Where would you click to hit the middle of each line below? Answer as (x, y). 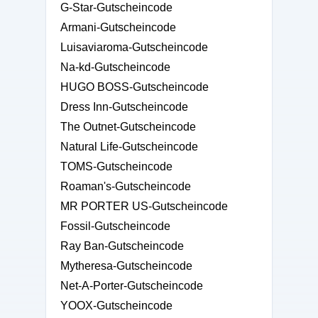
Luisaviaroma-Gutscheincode (134, 47)
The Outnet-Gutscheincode (128, 127)
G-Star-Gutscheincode (116, 7)
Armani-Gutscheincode (118, 27)
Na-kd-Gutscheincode (115, 67)
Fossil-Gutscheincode (115, 226)
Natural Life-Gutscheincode (129, 147)
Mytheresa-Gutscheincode (126, 266)
